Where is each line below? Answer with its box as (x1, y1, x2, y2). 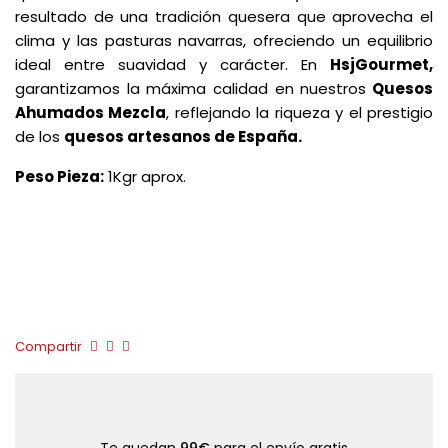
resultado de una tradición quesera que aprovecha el (15, 6, 433, 27)
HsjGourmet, (330, 54, 433, 75)
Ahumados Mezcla (15, 102, 167, 123)
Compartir (15, 337, 82, 356)
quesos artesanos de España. (64, 126, 302, 147)
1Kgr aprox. (104, 166, 186, 187)
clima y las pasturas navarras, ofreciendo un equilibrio (15, 30, 433, 51)
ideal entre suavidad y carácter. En (15, 54, 330, 75)
